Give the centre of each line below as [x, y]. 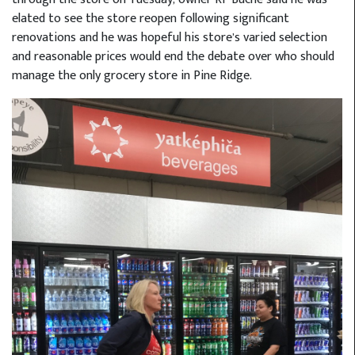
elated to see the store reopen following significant [151, 18]
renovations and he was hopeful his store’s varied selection [170, 37]
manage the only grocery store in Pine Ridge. [132, 75]
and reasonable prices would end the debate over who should [173, 56]
